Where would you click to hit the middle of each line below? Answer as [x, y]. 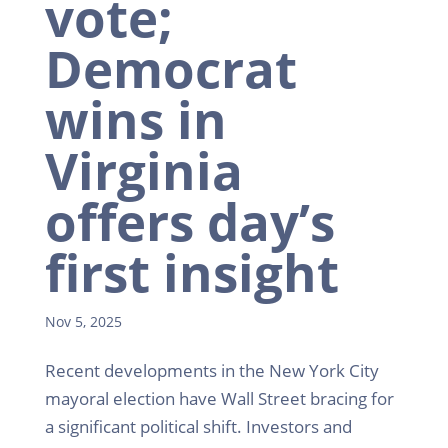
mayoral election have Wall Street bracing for [219, 398]
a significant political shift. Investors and [198, 426]
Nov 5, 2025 [83, 321]
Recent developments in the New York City [211, 370]
